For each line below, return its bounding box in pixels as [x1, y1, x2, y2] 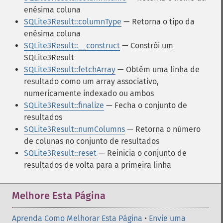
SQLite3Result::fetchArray [24, 65, 115, 74]
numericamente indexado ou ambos [24, 89, 154, 98]
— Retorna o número [125, 124, 201, 134]
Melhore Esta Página [12, 190, 106, 202]
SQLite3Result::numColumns [24, 124, 125, 134]
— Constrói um [120, 41, 173, 50]
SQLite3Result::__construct [24, 41, 120, 50]
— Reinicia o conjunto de [97, 148, 187, 158]
